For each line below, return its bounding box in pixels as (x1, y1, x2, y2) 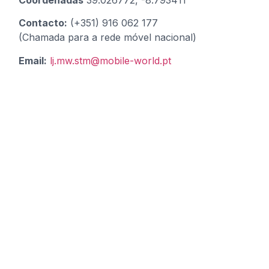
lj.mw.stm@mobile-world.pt (50, 54, 172, 67)
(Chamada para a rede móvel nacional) (19, 31, 197, 44)
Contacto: (19, 17, 68, 29)
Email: (19, 54, 47, 67)
